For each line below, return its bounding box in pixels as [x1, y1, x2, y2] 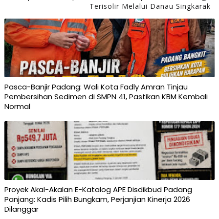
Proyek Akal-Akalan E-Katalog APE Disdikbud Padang [4, 184, 192, 195]
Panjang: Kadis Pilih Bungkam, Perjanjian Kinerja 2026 [4, 194, 190, 205]
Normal [4, 101, 30, 112]
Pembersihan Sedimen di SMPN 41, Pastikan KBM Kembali [4, 91, 208, 102]
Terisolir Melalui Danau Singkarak [89, 1, 211, 11]
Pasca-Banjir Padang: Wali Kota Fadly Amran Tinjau [4, 82, 188, 92]
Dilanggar [4, 204, 39, 215]
